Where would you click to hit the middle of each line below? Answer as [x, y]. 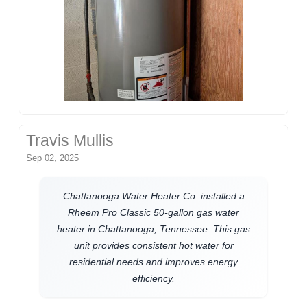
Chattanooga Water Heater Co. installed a [153, 196]
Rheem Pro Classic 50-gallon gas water [153, 212]
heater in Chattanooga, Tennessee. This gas [153, 229]
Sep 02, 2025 [53, 158]
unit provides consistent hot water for [153, 245]
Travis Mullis [70, 140]
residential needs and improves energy [153, 261]
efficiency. [153, 278]
